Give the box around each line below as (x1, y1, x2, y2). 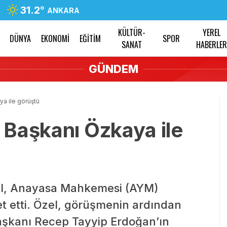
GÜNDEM (89, 62, 138, 75)
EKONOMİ (41, 32, 70, 45)
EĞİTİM (80, 32, 101, 45)
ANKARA (47, 6, 80, 15)
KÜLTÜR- (118, 26, 146, 39)
